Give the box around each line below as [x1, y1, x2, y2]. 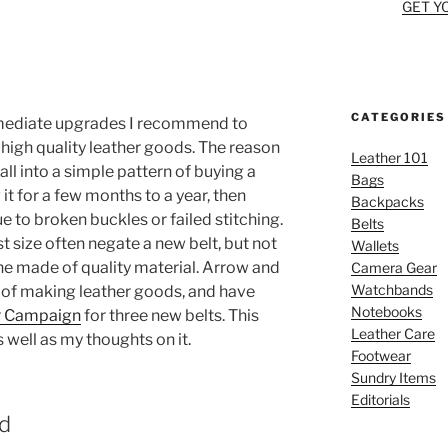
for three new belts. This [81, 306, 259, 326]
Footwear [350, 346, 411, 364]
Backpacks [350, 192, 424, 210]
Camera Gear [350, 258, 437, 276]
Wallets [350, 236, 399, 254]
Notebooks [350, 302, 422, 320]
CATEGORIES [350, 109, 446, 124]
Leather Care [350, 324, 435, 342]
